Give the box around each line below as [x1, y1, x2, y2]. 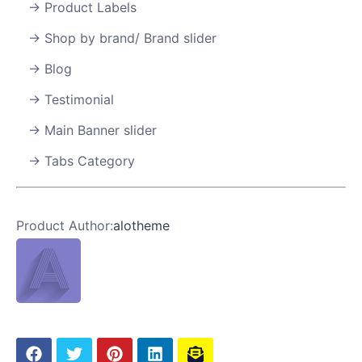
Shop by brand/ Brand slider [44, 30, 217, 47]
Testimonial [44, 91, 114, 108]
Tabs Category [44, 153, 135, 170]
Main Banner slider [44, 122, 157, 139]
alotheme [113, 217, 170, 234]
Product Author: [16, 217, 113, 234]
